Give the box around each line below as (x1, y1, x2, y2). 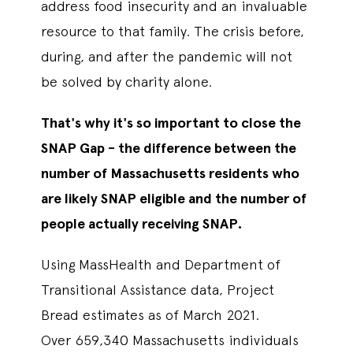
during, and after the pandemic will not (41, 48, 292, 65)
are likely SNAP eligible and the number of (41, 190, 307, 207)
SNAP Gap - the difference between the (41, 139, 296, 157)
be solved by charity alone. (41, 73, 212, 90)
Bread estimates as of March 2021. (41, 307, 259, 323)
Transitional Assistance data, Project (41, 281, 274, 298)
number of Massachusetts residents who (41, 165, 299, 182)
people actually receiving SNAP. (41, 215, 242, 232)
